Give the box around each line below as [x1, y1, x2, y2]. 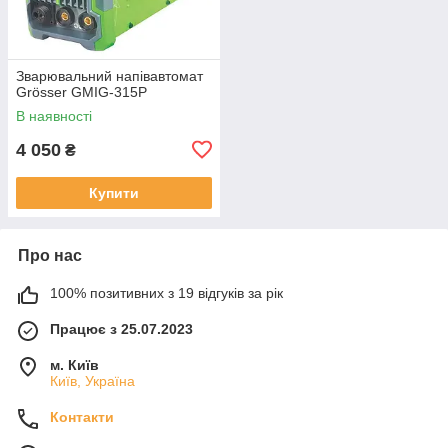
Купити [89, 184, 139, 201]
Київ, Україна [50, 372, 135, 389]
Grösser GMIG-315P [16, 83, 147, 100]
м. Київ [50, 356, 99, 373]
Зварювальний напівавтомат [16, 67, 203, 84]
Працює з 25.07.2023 [50, 320, 193, 337]
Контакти [50, 408, 114, 425]
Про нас [18, 246, 82, 264]
